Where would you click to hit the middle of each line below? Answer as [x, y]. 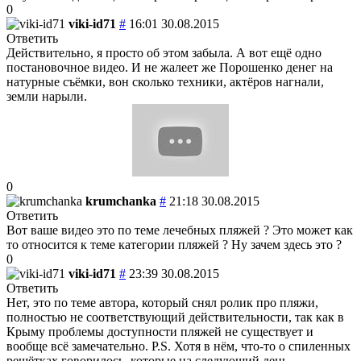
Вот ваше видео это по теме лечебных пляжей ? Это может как [180, 230]
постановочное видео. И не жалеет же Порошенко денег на [170, 67]
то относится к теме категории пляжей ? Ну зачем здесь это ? [174, 244]
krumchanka [121, 201]
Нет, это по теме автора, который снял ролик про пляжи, [162, 302]
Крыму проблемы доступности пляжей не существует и [160, 331]
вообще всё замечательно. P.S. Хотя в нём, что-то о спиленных [178, 346]
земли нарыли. [47, 96]
